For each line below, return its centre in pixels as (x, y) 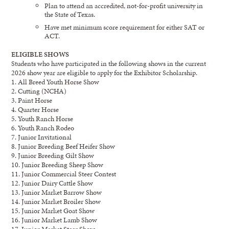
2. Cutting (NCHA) (39, 91)
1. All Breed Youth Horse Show (55, 82)
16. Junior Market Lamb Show (54, 220)
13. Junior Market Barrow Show (57, 192)
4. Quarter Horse (35, 109)
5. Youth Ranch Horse (42, 118)
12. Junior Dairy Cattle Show (52, 183)
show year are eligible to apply (70, 72)
